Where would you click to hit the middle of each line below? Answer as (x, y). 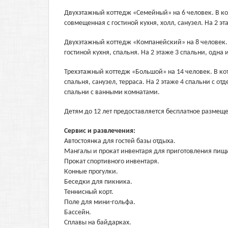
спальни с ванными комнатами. (112, 92)
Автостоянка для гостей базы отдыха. (120, 141)
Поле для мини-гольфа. (100, 202)
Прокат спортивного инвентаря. (112, 162)
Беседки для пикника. (98, 182)
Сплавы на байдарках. (98, 223)
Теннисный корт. (89, 192)
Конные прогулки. (91, 172)
